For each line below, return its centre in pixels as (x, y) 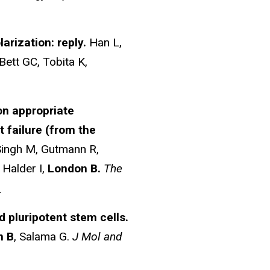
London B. (74, 169)
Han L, (105, 43)
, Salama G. (43, 236)
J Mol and (97, 236)
